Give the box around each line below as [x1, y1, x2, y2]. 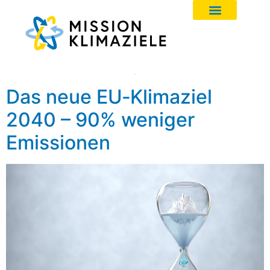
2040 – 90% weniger [6, 108, 195, 131]
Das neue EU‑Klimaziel [6, 85, 212, 108]
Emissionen [6, 131, 110, 154]
